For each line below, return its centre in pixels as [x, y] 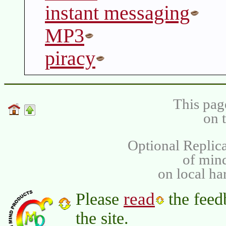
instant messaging [117, 13]
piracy [70, 59]
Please [100, 199]
